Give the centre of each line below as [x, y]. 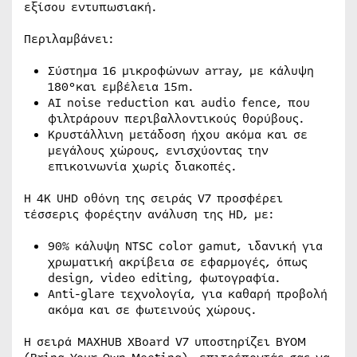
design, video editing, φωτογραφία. [164, 278]
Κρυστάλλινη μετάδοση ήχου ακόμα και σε [178, 135]
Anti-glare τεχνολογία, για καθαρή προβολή [188, 294]
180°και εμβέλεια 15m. [121, 87]
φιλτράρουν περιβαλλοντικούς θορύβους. [176, 119]
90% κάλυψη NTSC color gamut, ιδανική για [185, 246]
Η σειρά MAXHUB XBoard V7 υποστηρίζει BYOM [165, 342]
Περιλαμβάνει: [69, 39]
